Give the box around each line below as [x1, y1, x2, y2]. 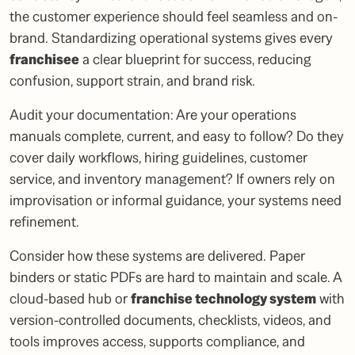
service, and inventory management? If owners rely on [10, 170, 335, 189]
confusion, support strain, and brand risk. [10, 71, 255, 90]
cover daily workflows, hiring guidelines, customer [10, 148, 307, 167]
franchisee [10, 50, 79, 69]
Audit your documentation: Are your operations [10, 105, 296, 124]
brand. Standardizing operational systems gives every [10, 29, 333, 48]
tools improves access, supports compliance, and [10, 332, 305, 351]
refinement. [10, 212, 79, 231]
